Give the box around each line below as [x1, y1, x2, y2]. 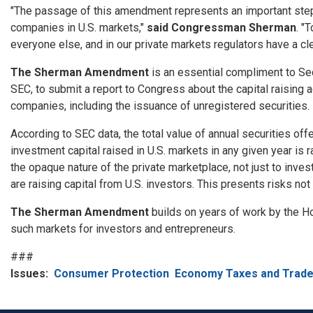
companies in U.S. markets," [10, 21, 147, 35]
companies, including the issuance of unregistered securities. [10, 99, 310, 113]
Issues [10, 267, 45, 281]
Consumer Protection [54, 267, 169, 281]
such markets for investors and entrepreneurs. [10, 222, 235, 236]
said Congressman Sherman [147, 21, 296, 35]
